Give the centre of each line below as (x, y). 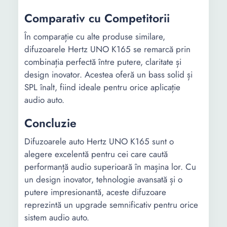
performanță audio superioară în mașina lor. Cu (110, 167)
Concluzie (50, 123)
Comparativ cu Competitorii (97, 18)
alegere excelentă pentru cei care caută (96, 154)
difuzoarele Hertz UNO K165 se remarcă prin (107, 49)
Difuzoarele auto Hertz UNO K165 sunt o (99, 141)
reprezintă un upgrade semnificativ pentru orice (111, 205)
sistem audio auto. (57, 217)
